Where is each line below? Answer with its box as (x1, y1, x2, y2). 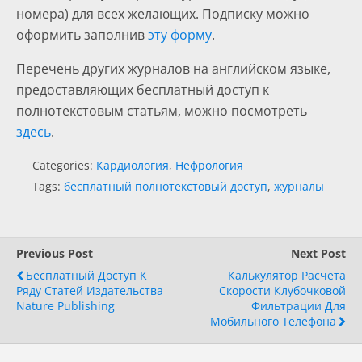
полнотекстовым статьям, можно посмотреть (16, 102, 307, 120)
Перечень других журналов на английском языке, (16, 60, 330, 78)
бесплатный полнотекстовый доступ (64, 179, 267, 194)
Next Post (291, 246, 346, 261)
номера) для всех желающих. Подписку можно (16, 5, 309, 23)
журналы (274, 179, 324, 194)
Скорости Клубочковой (219, 283, 346, 298)
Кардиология (96, 158, 169, 173)
